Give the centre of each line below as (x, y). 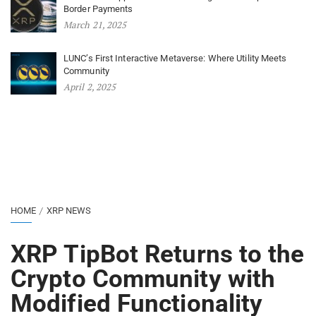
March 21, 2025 (95, 25)
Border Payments (98, 9)
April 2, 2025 (90, 87)
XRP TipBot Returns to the (158, 255)
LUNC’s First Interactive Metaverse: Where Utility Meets (175, 59)
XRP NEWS (69, 211)
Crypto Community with (143, 279)
